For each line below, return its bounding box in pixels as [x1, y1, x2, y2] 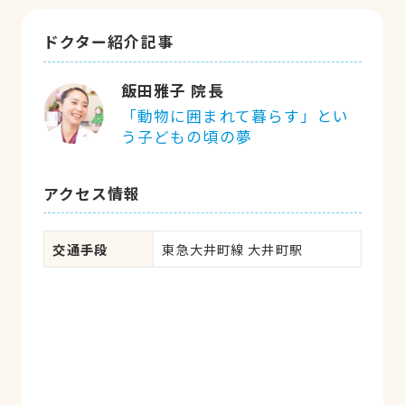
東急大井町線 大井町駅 [162, 240, 303, 259]
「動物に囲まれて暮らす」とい [120, 105, 350, 127]
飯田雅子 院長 [120, 79, 224, 101]
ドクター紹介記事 [42, 30, 174, 52]
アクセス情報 [42, 182, 141, 204]
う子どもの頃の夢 [120, 126, 252, 148]
